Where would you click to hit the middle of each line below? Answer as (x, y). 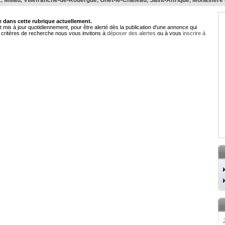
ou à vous (169, 33)
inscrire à (194, 33)
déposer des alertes (131, 33)
